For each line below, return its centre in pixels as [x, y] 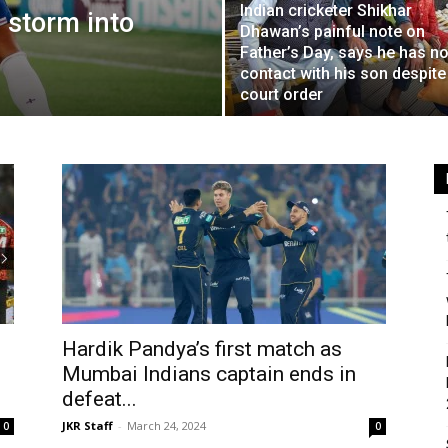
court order [281, 94]
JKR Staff [87, 425]
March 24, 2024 [166, 425]
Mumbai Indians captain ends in [209, 374]
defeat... [99, 399]
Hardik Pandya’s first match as [202, 349]
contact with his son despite [343, 73]
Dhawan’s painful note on [332, 31]
